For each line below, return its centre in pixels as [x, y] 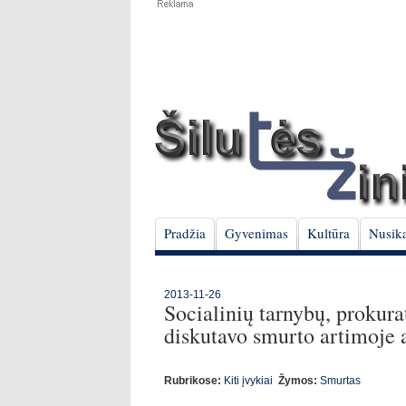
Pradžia [185, 233]
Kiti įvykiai [248, 381]
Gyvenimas [256, 233]
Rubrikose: [193, 381]
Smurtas [340, 381]
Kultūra [329, 233]
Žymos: [298, 381]
